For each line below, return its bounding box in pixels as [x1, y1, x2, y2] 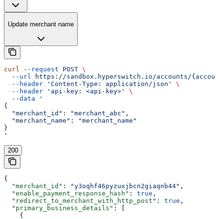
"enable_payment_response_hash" [4, 189, 129, 197]
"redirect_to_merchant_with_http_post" [4, 197, 156, 204]
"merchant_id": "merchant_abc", [4, 109, 129, 117]
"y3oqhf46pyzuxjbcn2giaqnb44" [70, 182, 180, 190]
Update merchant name [8, 20, 74, 28]
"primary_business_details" [4, 204, 113, 212]
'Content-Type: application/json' [43, 80, 172, 88]
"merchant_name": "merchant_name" [4, 116, 137, 124]
